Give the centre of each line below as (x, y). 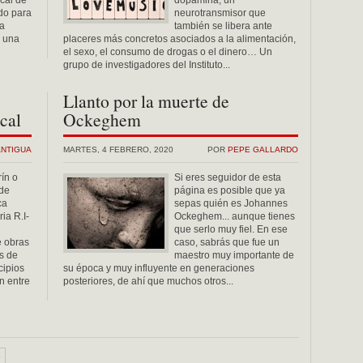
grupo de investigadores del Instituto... (147, 65)
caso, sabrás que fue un (227, 242)
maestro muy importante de (234, 255)
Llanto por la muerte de (146, 101)
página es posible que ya (230, 190)
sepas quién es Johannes (231, 203)
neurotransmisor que (220, 13)
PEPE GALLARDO (263, 149)
